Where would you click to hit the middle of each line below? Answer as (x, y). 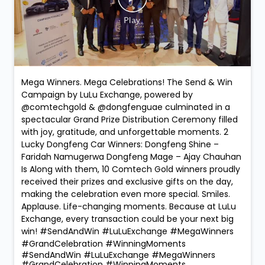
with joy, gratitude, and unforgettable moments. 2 (125, 132)
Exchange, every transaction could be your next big (127, 219)
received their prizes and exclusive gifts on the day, (127, 182)
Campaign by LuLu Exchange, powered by (107, 95)
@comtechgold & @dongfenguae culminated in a (126, 107)
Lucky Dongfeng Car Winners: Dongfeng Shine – (120, 145)
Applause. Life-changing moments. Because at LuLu (129, 207)
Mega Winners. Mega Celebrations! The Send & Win (127, 83)
